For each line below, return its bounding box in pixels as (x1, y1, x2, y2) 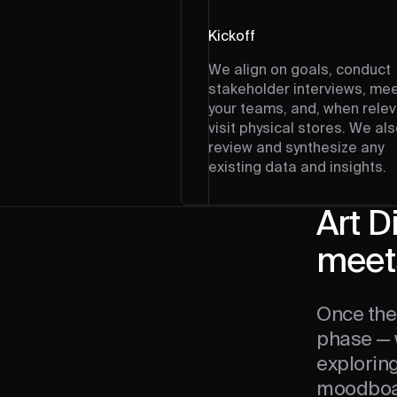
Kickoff (208, 30, 255, 44)
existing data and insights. (208, 161, 386, 175)
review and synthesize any (208, 142, 384, 156)
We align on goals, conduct (208, 64, 391, 78)
